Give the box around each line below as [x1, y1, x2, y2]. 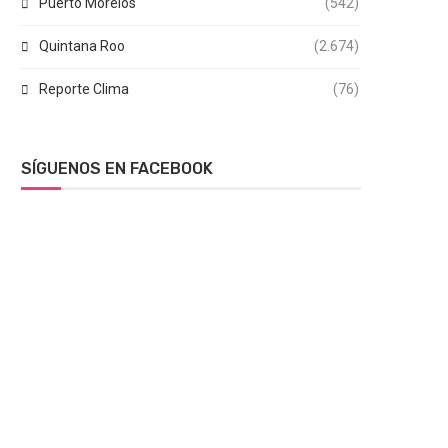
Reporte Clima [39, 81, 129, 97]
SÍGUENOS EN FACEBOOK [21, 159, 213, 178]
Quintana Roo [39, 38, 125, 54]
